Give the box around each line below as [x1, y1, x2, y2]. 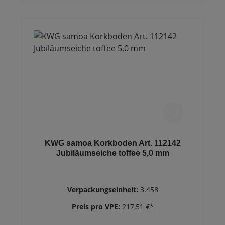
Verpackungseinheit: [67, 185, 140, 194]
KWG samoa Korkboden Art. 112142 [44, 139, 181, 147]
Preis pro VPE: [71, 202, 122, 211]
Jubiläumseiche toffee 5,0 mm [56, 149, 169, 157]
